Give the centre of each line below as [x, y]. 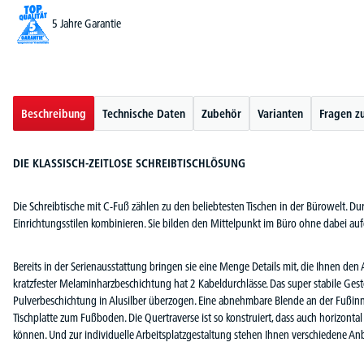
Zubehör [221, 113]
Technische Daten [144, 113]
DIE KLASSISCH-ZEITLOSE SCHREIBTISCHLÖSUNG [129, 163]
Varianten [280, 113]
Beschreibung [54, 113]
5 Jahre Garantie [87, 24]
